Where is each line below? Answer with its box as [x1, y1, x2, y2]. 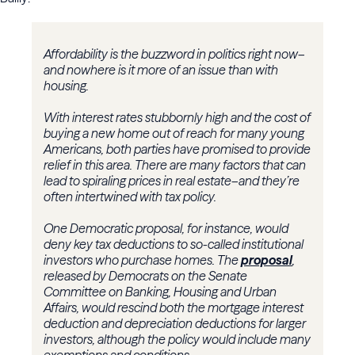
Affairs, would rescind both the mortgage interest [44, 300, 303, 316]
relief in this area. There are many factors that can [44, 157, 306, 174]
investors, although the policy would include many [44, 331, 311, 348]
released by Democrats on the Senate [44, 268, 247, 284]
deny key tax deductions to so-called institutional [44, 236, 303, 253]
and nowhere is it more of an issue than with [44, 62, 278, 78]
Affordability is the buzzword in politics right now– [44, 46, 305, 63]
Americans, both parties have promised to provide [44, 141, 311, 158]
